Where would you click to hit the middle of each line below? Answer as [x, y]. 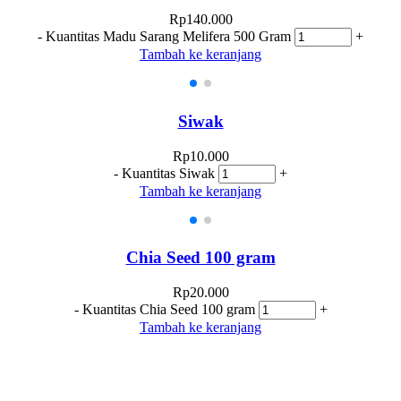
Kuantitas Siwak [168, 173]
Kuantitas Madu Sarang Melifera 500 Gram [168, 37]
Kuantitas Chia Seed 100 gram [168, 310]
